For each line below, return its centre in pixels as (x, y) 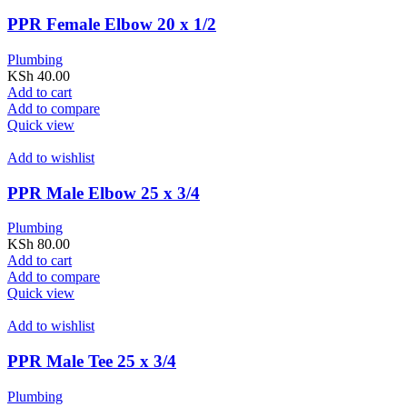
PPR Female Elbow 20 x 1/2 (112, 25)
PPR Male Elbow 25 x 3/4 (104, 193)
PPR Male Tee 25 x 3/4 (92, 362)
